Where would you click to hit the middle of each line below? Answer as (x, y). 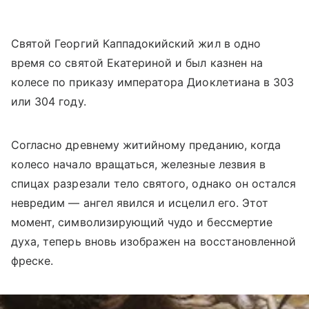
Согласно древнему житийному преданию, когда (146, 145)
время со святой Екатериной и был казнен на (137, 63)
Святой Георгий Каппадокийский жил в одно (136, 44)
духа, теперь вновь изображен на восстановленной (154, 242)
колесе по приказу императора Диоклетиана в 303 (153, 82)
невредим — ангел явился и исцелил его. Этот (140, 203)
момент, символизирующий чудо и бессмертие (142, 222)
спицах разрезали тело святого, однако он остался (154, 184)
